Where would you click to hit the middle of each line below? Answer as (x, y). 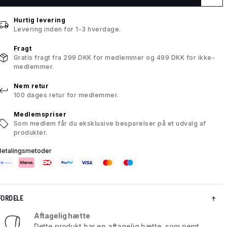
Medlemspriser (40, 115)
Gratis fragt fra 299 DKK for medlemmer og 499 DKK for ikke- (114, 58)
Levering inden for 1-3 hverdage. (67, 29)
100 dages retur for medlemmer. (66, 95)
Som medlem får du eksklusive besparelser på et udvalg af (110, 124)
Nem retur (31, 86)
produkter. (30, 133)
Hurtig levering (40, 20)
